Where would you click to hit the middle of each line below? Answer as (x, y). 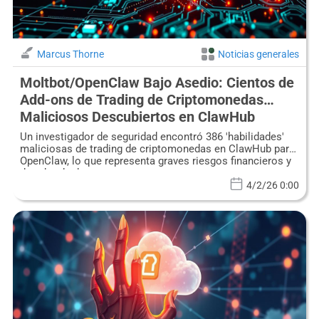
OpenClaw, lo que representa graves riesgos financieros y (155, 161)
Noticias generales (259, 54)
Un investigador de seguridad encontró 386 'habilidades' (152, 137)
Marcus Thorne (70, 54)
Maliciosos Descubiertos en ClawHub (137, 117)
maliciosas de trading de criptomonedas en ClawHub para (157, 149)
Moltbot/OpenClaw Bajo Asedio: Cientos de (157, 83)
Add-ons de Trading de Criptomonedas (141, 100)
